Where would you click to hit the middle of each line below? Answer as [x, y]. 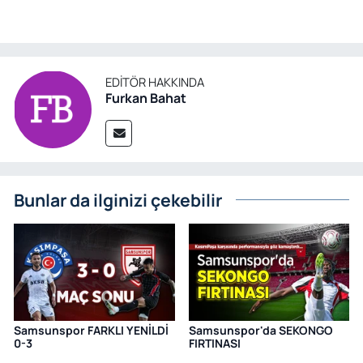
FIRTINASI [214, 343]
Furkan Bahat [146, 98]
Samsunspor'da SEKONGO [261, 330]
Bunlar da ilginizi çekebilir [118, 200]
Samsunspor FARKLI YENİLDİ [91, 330]
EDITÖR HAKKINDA [155, 81]
